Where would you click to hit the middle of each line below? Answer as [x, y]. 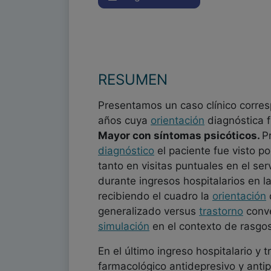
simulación [124, 226]
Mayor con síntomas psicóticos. [180, 135]
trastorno [221, 211]
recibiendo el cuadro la [155, 196]
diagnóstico [126, 151]
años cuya [124, 120]
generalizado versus [149, 211]
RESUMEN [133, 80]
